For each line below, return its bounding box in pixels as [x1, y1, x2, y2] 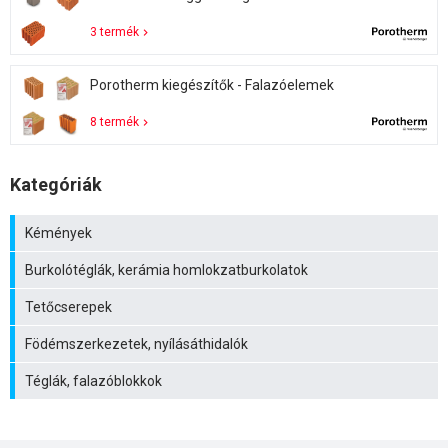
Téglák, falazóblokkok [25, 372, 162, 389]
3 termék [89, 24, 139, 39]
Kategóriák [10, 173, 102, 195]
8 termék [89, 114, 139, 129]
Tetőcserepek [25, 298, 112, 315]
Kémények [25, 224, 92, 241]
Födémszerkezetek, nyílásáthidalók [25, 335, 248, 352]
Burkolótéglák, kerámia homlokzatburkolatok [25, 261, 308, 278]
